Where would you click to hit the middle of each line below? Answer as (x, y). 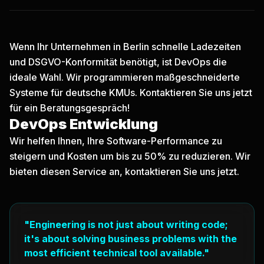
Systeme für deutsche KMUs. (75, 93)
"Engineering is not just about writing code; (126, 225)
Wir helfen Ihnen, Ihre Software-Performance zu (116, 141)
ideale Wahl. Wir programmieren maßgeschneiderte (125, 77)
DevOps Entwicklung (84, 124)
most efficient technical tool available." (117, 253)
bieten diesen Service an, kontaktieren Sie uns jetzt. (124, 171)
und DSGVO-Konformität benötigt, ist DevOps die (118, 62)
